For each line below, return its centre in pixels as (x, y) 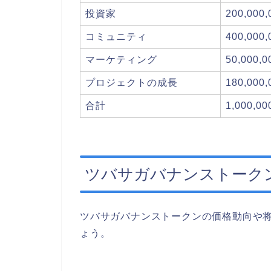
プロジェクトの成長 (132, 83)
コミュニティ (116, 37)
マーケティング (121, 60)
